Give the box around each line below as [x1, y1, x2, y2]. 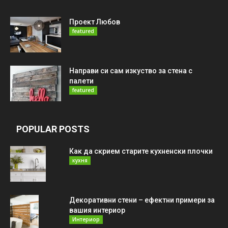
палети [69, 77, 94, 85]
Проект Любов [69, 18, 120, 26]
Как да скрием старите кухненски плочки [69, 147, 213, 156]
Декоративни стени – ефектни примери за [69, 196, 215, 205]
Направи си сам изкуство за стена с [69, 67, 192, 75]
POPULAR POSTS [16, 124, 90, 135]
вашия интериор [69, 206, 125, 215]
